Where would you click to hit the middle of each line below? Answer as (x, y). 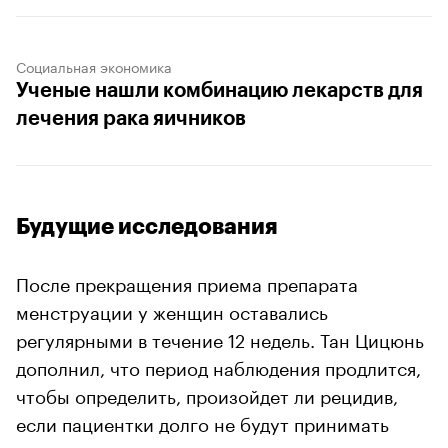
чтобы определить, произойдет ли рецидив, (207, 393)
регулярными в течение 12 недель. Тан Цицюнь (220, 337)
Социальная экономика (94, 65)
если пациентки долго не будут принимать (202, 421)
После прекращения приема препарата (187, 281)
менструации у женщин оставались (172, 309)
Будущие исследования (146, 226)
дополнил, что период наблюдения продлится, (218, 365)
